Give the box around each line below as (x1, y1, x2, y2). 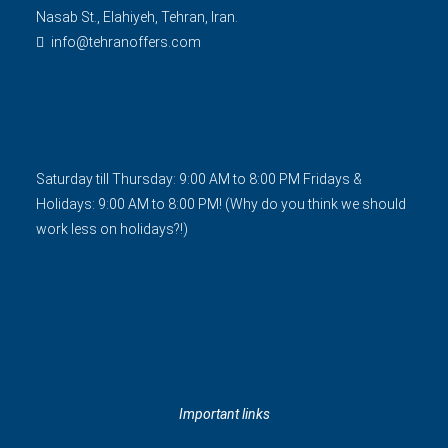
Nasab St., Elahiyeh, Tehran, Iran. (36, 8, 238, 25)
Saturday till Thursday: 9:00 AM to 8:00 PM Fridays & (36, 170, 362, 187)
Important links (178, 405, 270, 422)
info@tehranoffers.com (51, 33, 201, 50)
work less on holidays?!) (36, 220, 188, 237)
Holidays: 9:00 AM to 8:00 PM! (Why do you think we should (36, 195, 406, 212)
